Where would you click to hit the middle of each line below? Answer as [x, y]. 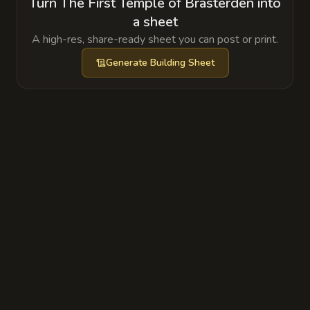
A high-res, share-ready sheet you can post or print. [155, 39]
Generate [128, 63]
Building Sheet [182, 63]
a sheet [155, 22]
